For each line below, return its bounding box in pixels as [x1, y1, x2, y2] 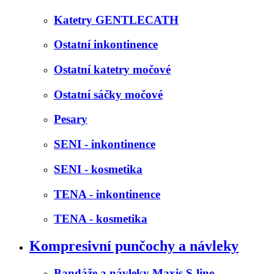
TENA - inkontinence [54, 187, 160, 201]
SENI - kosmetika [54, 162, 143, 176]
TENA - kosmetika [54, 212, 147, 226]
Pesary [54, 113, 87, 126]
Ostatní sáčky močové [54, 87, 163, 101]
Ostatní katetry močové [54, 62, 171, 76]
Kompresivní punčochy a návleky [29, 238, 239, 254]
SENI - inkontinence [54, 138, 155, 151]
